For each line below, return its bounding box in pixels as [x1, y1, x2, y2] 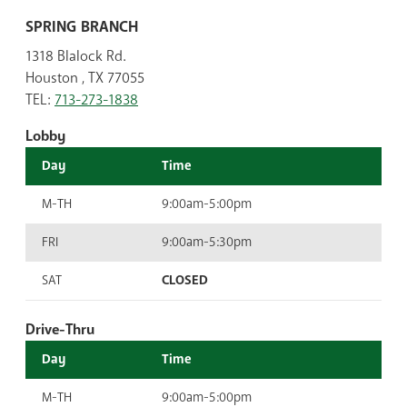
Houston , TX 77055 [25, 67, 144, 88]
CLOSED [162, 271, 208, 289]
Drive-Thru [25, 319, 94, 340]
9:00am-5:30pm [162, 233, 252, 251]
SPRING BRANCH [25, 15, 138, 37]
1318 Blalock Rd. [25, 45, 126, 66]
